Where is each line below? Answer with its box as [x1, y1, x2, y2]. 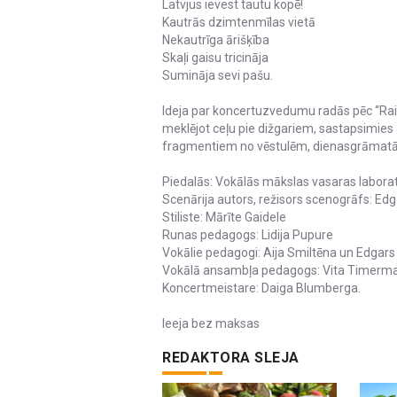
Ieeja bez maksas [162, 316, 260, 331]
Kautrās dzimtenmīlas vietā [162, 15, 315, 30]
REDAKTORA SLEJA [162, 349, 300, 367]
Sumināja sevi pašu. [162, 68, 273, 83]
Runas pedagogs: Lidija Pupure [162, 228, 333, 243]
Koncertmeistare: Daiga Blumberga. [162, 281, 361, 296]
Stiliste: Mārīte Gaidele [162, 210, 286, 225]
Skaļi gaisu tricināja [162, 51, 269, 66]
